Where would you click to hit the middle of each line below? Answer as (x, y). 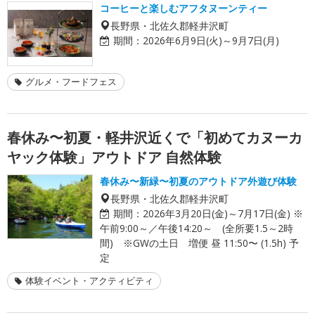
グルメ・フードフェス (71, 81)
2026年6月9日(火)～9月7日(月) (211, 40)
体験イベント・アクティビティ (89, 280)
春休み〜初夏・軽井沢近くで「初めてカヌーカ (155, 137)
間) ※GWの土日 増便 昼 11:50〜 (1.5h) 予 (199, 243)
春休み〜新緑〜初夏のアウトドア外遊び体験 (198, 181)
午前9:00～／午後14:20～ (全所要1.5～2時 (197, 228)
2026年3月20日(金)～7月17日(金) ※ (223, 213)
